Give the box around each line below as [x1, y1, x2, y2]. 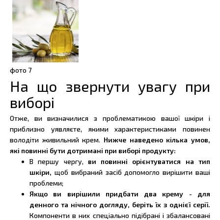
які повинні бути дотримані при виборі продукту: [10, 146, 176, 155]
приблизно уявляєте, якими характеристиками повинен [10, 125, 210, 133]
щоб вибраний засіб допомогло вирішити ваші [54, 168, 211, 176]
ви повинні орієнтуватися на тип [83, 157, 211, 165]
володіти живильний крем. [10, 136, 104, 144]
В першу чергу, [29, 157, 83, 165]
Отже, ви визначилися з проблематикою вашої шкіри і [10, 114, 210, 122]
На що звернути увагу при [10, 77, 210, 95]
